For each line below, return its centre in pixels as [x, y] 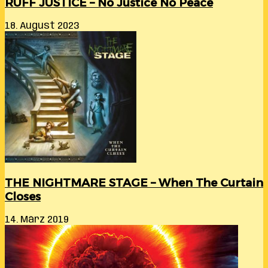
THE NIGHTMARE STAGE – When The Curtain [134, 183]
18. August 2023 [42, 26]
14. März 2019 [37, 220]
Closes [23, 197]
